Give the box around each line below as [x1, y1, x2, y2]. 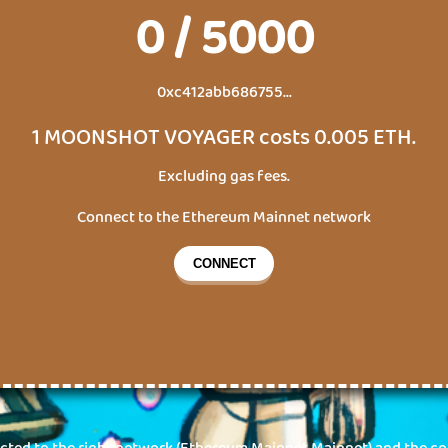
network [310, 204, 371, 230]
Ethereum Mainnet [182, 204, 310, 230]
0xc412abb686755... [156, 79, 292, 105]
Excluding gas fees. [158, 163, 290, 189]
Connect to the [77, 204, 182, 230]
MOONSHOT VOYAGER [44, 120, 255, 156]
